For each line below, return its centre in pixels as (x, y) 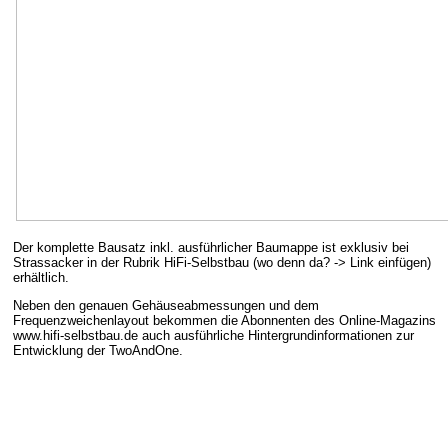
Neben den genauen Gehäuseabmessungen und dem (166, 306)
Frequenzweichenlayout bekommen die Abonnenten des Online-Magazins (224, 321)
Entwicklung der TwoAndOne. (98, 351)
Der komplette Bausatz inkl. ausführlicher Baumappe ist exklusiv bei (211, 248)
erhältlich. (43, 278)
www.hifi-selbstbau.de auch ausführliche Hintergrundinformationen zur (213, 336)
